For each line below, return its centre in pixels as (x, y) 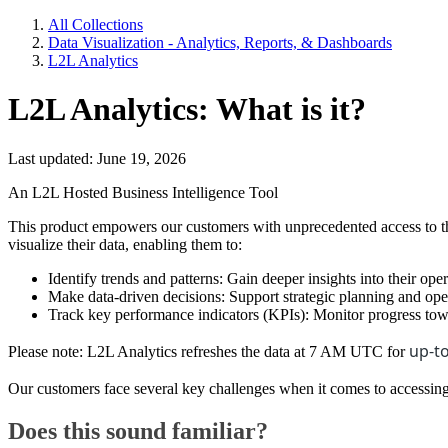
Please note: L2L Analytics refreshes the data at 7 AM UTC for (206, 351)
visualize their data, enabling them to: (125, 244)
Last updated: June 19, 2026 (97, 158)
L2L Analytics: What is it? (187, 109)
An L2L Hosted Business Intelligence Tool (143, 192)
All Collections (95, 24)
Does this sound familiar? (138, 430)
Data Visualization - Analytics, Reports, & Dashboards (220, 42)
